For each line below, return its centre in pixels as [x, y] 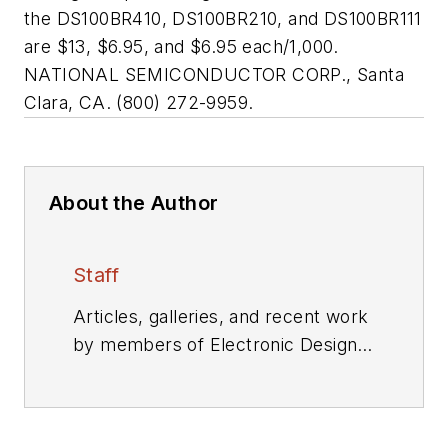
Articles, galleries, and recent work [221, 317]
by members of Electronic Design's [223, 345]
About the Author [134, 203]
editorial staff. [129, 373]
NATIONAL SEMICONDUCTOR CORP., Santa [214, 75]
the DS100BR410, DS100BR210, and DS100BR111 [223, 19]
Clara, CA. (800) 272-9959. [139, 103]
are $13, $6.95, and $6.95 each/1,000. [181, 47]
